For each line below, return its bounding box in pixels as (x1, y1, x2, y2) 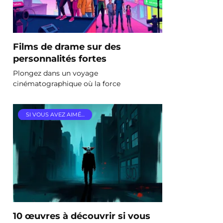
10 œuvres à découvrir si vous (13, 210, 150, 221)
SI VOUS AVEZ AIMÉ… (25, 111, 85, 118)
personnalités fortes (13, 53, 107, 64)
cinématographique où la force (13, 79, 120, 88)
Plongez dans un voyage (13, 68, 98, 78)
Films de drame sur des (13, 41, 121, 52)
